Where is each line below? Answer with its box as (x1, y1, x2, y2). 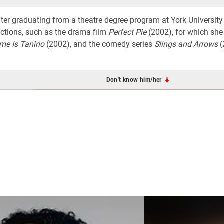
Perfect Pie (108, 27, 146, 37)
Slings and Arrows (154, 39, 218, 49)
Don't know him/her (106, 76, 164, 83)
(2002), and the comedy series (44, 39, 154, 49)
